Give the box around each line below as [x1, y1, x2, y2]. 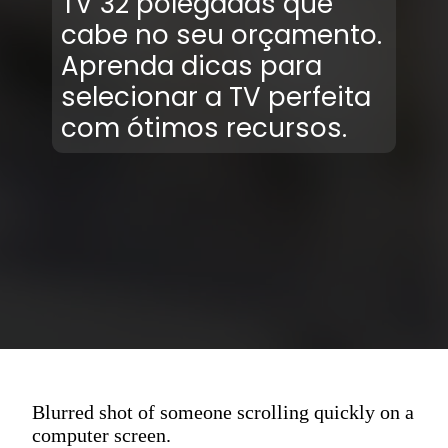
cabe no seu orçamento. [60, 16, 382, 53]
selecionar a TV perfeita [60, 78, 371, 115]
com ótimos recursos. [60, 109, 354, 146]
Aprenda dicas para [60, 47, 322, 84]
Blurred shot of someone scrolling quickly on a [32, 401, 414, 424]
